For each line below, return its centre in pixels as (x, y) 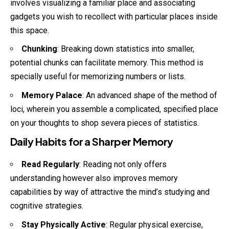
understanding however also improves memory (94, 178)
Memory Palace (52, 95)
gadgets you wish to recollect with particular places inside (114, 16)
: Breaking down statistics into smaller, (126, 49)
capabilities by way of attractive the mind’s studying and (110, 192)
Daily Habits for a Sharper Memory (92, 142)
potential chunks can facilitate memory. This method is (107, 63)
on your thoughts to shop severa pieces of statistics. (105, 123)
